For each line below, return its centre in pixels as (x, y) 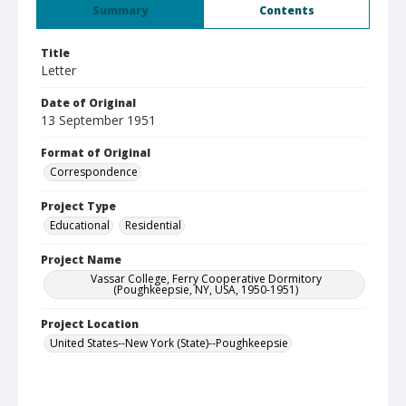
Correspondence (94, 172)
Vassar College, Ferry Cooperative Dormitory (206, 279)
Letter (58, 70)
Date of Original (88, 103)
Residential (153, 225)
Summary (120, 10)
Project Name (81, 260)
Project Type (78, 206)
